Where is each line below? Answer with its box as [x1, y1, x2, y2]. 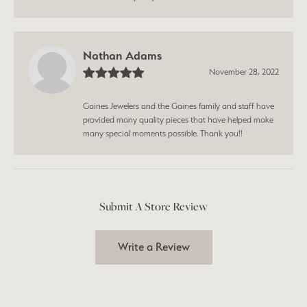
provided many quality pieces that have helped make [83, 114, 273, 125]
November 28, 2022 [209, 66, 279, 77]
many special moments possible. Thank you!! [83, 127, 243, 138]
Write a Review [117, 240, 190, 254]
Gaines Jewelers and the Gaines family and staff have [83, 100, 274, 111]
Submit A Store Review [99, 198, 208, 214]
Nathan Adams [83, 48, 162, 62]
